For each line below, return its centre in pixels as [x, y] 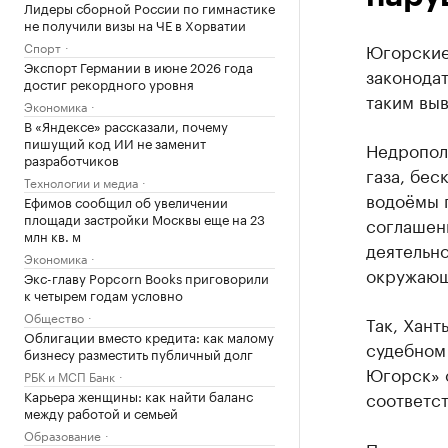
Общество [54, 316]
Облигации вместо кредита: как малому [149, 336]
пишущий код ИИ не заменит [115, 142]
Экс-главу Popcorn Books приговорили [146, 277]
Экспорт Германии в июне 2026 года [138, 66]
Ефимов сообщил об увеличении [126, 201]
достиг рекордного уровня [109, 83]
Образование [62, 434]
